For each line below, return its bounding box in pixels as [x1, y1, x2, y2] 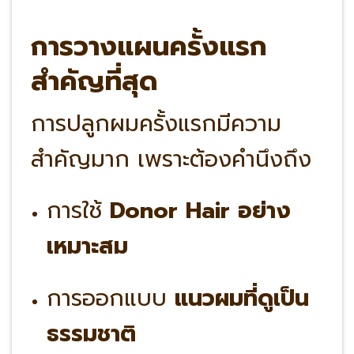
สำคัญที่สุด [30, 60, 158, 101]
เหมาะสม [46, 229, 128, 264]
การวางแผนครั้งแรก [30, 25, 267, 66]
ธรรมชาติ [46, 316, 136, 351]
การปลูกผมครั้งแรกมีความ [30, 107, 281, 141]
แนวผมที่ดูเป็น [174, 281, 309, 315]
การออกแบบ [46, 281, 175, 315]
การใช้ [46, 194, 110, 228]
